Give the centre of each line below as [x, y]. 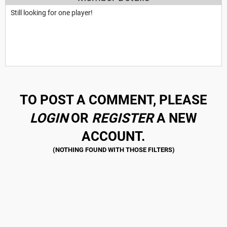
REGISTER [123, 118]
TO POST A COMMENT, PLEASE [113, 100]
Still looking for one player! [52, 12]
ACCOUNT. [113, 136]
